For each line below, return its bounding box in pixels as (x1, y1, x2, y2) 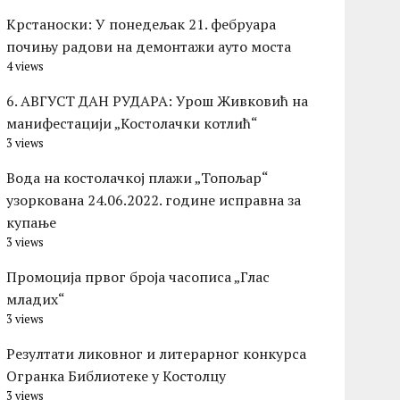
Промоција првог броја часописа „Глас (6, 267, 271, 287)
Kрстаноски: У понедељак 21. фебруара (6, 14, 277, 35)
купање (6, 212, 57, 233)
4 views (6, 59, 45, 75)
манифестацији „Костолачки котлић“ (6, 113, 259, 134)
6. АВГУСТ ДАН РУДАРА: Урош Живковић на (6, 91, 309, 112)
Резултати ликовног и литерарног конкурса (6, 344, 307, 364)
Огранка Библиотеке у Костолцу (6, 366, 227, 387)
